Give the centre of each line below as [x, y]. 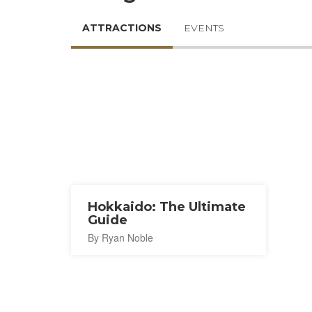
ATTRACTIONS [122, 28]
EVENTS [204, 28]
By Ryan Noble [120, 237]
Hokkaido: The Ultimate [167, 207]
